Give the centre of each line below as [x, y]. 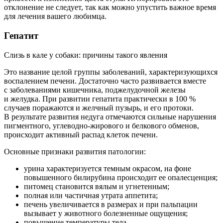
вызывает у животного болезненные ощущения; [106, 213]
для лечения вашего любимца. [55, 16]
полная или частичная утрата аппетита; [91, 195]
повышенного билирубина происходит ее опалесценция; [121, 177]
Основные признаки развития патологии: [75, 151]
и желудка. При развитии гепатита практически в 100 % [100, 99]
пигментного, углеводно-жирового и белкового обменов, [102, 125]
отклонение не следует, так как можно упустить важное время [110, 7]
